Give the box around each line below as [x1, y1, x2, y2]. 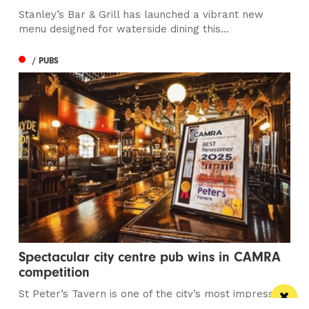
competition [19, 263, 90, 280]
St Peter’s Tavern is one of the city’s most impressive [19, 287, 288, 300]
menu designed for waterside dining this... [19, 22, 230, 35]
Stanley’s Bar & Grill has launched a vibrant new [19, 8, 264, 21]
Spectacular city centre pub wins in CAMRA [19, 248, 281, 265]
